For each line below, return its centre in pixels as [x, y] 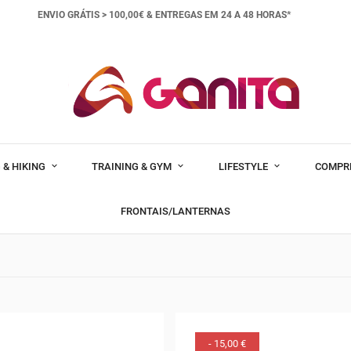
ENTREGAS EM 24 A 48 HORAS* [223, 15]
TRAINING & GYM [133, 166]
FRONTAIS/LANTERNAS [175, 211]
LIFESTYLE [244, 166]
